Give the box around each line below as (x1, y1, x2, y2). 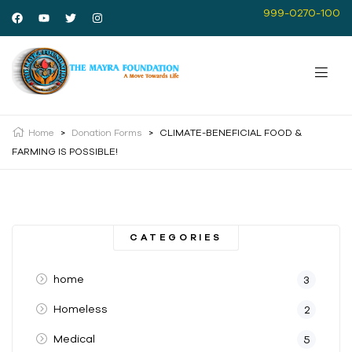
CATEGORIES (130, 231, 222, 243)
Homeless (53, 302, 108, 316)
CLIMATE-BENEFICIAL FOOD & (159, 127, 302, 137)
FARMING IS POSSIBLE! (12, 146, 118, 156)
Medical (53, 332, 95, 346)
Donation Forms (71, 127, 142, 137)
